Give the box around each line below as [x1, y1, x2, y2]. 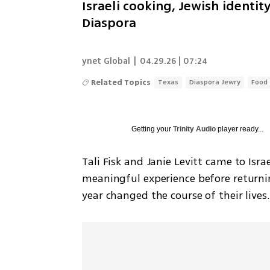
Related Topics [91, 77, 151, 88]
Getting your [131, 124, 174, 133]
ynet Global [82, 54, 131, 67]
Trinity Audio [173, 124, 216, 133]
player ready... [216, 124, 264, 133]
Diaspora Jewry [189, 77, 241, 87]
